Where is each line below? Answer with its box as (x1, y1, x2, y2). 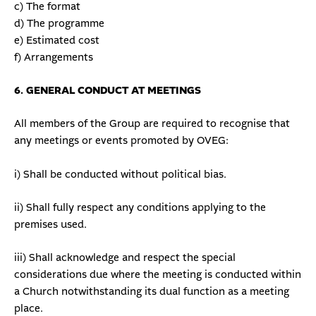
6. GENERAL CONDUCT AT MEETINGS (14, 83, 201, 97)
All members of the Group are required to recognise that (14, 117, 290, 131)
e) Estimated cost (14, 33, 99, 47)
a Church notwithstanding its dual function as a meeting (14, 285, 289, 299)
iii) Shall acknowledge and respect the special (14, 251, 236, 265)
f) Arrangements (14, 50, 93, 64)
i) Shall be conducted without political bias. (14, 167, 226, 181)
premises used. (14, 217, 87, 231)
